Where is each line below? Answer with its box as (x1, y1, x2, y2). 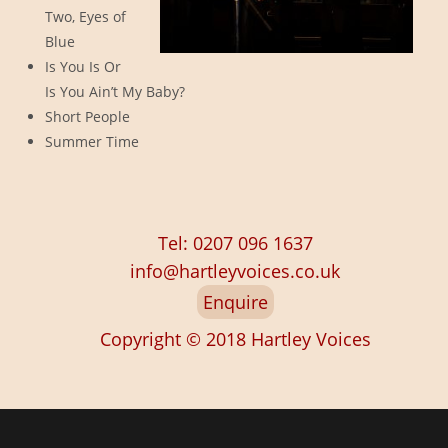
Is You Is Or (44, 57, 121, 77)
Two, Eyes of (44, 7, 126, 27)
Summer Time (44, 132, 139, 152)
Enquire (202, 289, 268, 314)
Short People (44, 107, 130, 127)
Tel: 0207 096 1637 (157, 230, 313, 255)
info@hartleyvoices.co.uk (130, 258, 340, 283)
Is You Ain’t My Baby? (44, 82, 185, 102)
